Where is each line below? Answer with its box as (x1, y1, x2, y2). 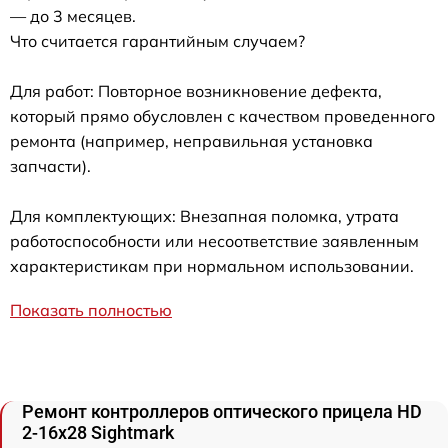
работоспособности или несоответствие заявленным (10, 230, 419, 251)
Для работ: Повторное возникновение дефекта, (10, 80, 382, 101)
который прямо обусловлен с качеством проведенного (10, 105, 435, 126)
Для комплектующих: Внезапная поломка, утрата (10, 205, 399, 226)
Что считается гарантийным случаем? (10, 30, 305, 51)
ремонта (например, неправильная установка (10, 130, 373, 151)
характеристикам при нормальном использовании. (10, 255, 414, 276)
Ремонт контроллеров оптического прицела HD (22, 400, 422, 422)
